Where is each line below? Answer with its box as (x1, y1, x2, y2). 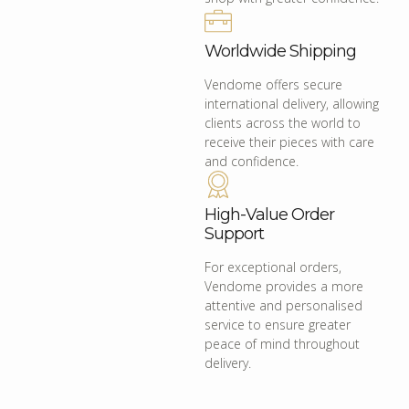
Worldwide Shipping (204, 41, 356, 62)
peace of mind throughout (204, 335, 360, 353)
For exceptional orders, (204, 258, 341, 277)
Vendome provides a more (204, 278, 363, 296)
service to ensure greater (204, 316, 351, 334)
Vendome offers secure (204, 76, 342, 94)
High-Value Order (204, 204, 334, 225)
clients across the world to (204, 114, 361, 132)
